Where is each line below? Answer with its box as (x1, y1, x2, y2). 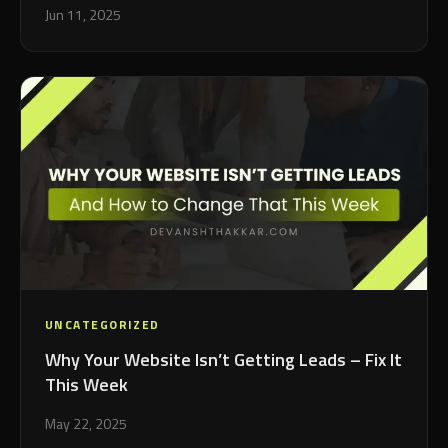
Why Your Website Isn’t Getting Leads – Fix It (45, 346, 402, 374)
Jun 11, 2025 (45, 4, 121, 26)
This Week (45, 371, 128, 399)
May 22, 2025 (45, 413, 127, 435)
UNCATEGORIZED (45, 315, 160, 335)
